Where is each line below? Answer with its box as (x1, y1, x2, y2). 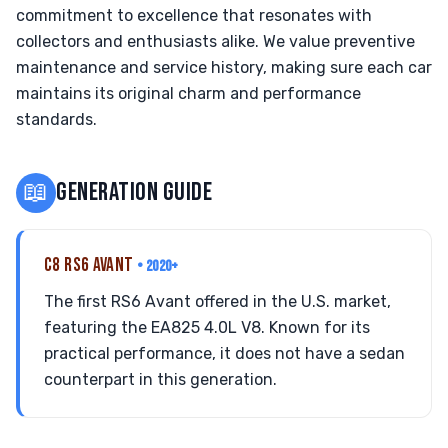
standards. (16, 110, 97, 129)
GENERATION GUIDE (56, 177, 213, 208)
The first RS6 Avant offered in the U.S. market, (44, 292, 391, 311)
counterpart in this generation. (44, 370, 277, 389)
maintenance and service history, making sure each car (16, 58, 432, 77)
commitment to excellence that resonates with (16, 6, 372, 25)
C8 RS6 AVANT (44, 254, 137, 277)
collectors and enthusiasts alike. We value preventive (16, 32, 415, 51)
